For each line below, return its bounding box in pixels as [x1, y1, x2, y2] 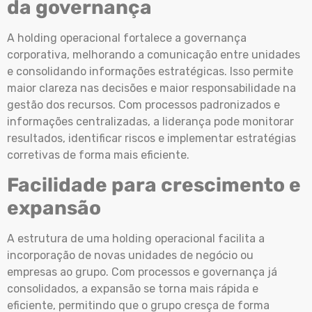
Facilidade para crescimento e [7, 173, 301, 197]
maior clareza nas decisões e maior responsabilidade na [7, 81, 296, 95]
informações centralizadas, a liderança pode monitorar [7, 114, 294, 128]
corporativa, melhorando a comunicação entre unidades [7, 47, 300, 61]
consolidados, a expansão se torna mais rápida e [7, 282, 258, 296]
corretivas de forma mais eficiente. [7, 148, 192, 162]
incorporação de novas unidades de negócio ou [7, 249, 253, 263]
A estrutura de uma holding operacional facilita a [7, 232, 265, 246]
